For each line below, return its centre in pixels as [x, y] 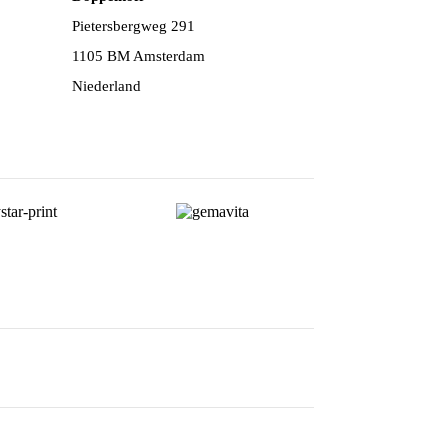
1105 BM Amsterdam [138, 55]
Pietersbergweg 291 [133, 25]
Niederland [106, 85]
